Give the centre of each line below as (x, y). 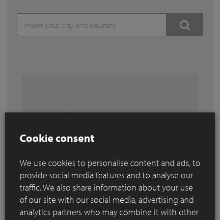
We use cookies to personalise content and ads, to (110, 163)
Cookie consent (57, 138)
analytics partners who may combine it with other (109, 212)
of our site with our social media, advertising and (107, 200)
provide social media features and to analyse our (106, 175)
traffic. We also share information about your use (106, 187)
